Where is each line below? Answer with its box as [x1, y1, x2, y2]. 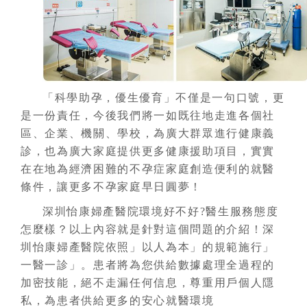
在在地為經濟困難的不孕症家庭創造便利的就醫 [21, 163, 275, 175]
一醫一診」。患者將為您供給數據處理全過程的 [21, 259, 275, 271]
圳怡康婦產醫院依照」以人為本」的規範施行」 [21, 241, 275, 254]
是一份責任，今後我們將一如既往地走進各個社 [21, 110, 275, 122]
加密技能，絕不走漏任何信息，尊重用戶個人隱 [21, 277, 275, 289]
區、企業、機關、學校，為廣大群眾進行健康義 [21, 127, 275, 140]
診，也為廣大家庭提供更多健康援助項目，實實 [21, 145, 275, 158]
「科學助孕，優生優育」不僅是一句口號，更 [42, 92, 285, 104]
